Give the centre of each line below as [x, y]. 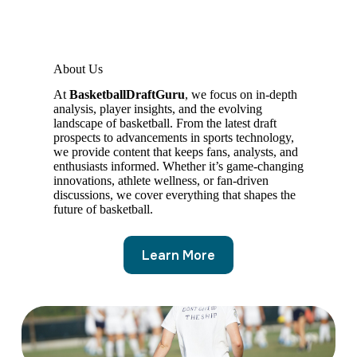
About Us [78, 69]
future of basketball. [103, 210]
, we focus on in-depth [241, 95]
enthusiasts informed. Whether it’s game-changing [178, 167]
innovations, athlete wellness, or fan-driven [161, 181]
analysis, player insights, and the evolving [157, 109]
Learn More [178, 255]
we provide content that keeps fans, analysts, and [175, 152]
